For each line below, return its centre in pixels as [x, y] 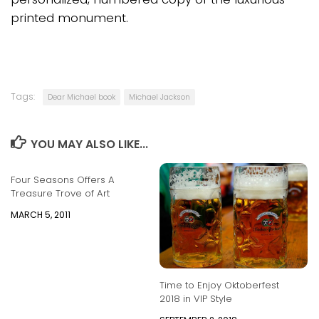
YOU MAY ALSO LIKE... [89, 144]
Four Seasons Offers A [63, 179]
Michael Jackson [159, 97]
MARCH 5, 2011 [41, 214]
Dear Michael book [82, 97]
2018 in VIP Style [196, 299]
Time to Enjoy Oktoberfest [219, 286]
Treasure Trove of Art [60, 193]
